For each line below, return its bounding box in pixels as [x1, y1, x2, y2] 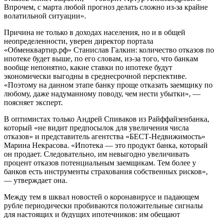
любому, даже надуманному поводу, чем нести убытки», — [4, 89, 200, 98]
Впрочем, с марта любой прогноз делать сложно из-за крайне [4, 2, 208, 11]
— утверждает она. [4, 176, 67, 184]
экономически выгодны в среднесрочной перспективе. [4, 72, 187, 80]
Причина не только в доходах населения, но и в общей [4, 28, 185, 36]
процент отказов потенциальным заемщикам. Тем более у [4, 158, 196, 167]
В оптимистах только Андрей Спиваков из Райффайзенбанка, [4, 114, 209, 123]
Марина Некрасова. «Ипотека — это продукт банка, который [4, 141, 208, 149]
